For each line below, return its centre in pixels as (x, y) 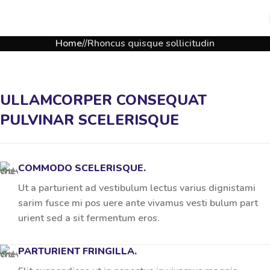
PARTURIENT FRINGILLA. (77, 251)
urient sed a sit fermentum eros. (89, 218)
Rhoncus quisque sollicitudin (151, 43)
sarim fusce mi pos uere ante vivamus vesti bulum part (138, 203)
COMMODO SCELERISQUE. (82, 168)
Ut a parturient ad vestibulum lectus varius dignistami (137, 188)
